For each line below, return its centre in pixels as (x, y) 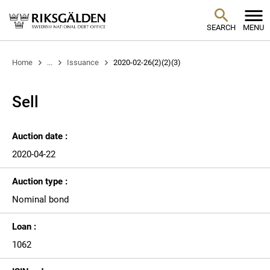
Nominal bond (40, 199)
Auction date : (40, 136)
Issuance (83, 62)
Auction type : (40, 181)
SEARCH (221, 27)
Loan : (24, 227)
